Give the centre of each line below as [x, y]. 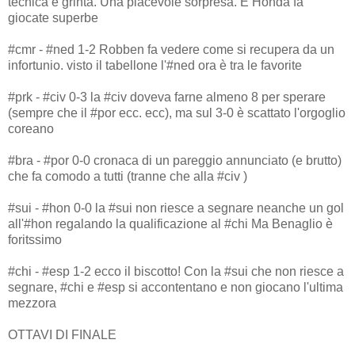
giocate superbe [53, 17]
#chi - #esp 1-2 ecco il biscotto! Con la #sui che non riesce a [176, 271]
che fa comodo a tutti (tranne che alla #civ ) [128, 176]
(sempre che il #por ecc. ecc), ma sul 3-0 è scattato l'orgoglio [177, 113]
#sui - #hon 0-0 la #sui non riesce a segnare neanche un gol [176, 208]
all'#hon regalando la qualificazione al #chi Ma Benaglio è [170, 223]
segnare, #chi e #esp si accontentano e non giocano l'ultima [176, 287]
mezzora [32, 303]
